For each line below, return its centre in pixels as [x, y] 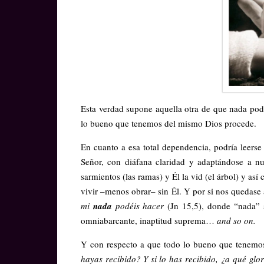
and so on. [236, 220]
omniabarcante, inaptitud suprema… [149, 220]
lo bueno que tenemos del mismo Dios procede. [169, 123]
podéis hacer [140, 205]
